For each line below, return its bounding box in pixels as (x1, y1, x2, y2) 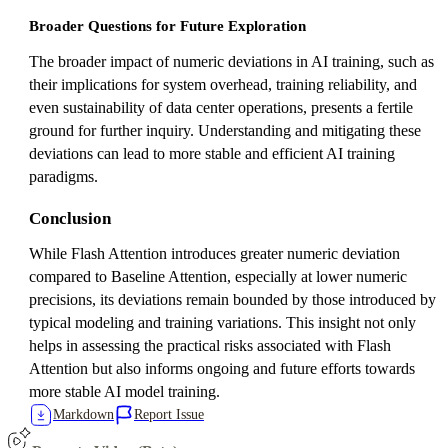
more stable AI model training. (29, 382, 220, 400)
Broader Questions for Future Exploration (29, 17, 306, 34)
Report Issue (134, 406, 204, 422)
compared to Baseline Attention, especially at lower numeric (29, 267, 407, 285)
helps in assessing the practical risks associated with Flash (29, 336, 391, 354)
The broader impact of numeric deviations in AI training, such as (29, 52, 434, 70)
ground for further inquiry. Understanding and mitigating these (29, 121, 421, 139)
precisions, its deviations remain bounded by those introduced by (29, 290, 436, 308)
